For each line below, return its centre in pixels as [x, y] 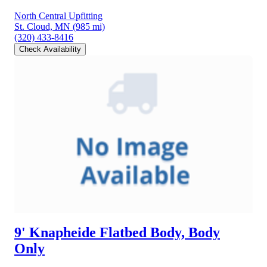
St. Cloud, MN [42, 27]
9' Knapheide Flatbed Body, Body [117, 233]
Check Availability [50, 49]
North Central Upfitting [58, 16]
